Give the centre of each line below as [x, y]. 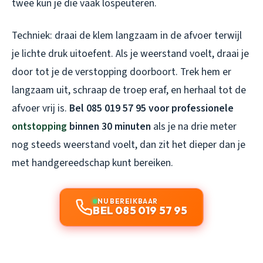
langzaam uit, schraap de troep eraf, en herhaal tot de [129, 90]
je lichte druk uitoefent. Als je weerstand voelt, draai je [130, 53]
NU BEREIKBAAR [128, 201]
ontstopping [39, 126]
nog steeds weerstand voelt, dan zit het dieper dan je [129, 144]
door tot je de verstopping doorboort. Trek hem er [122, 72]
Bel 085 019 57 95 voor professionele [151, 108]
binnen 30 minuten [109, 126]
